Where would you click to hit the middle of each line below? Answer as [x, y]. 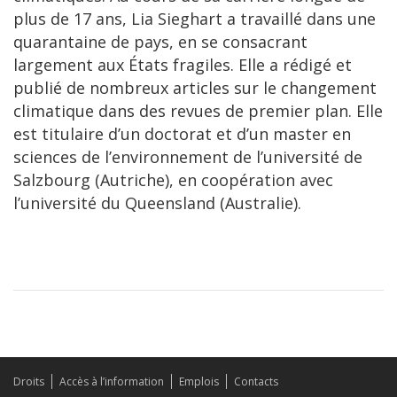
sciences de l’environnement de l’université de [188, 157]
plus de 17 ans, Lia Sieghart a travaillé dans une [195, 19]
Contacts [256, 381]
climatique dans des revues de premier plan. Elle [198, 111]
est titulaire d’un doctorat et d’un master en [182, 134]
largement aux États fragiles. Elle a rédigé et [183, 65]
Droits [29, 381]
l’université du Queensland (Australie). [157, 203]
